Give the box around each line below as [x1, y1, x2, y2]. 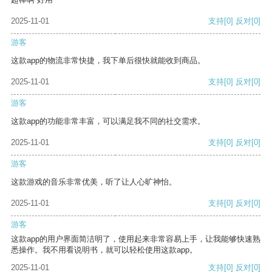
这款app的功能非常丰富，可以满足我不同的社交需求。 [11, 117, 205, 126]
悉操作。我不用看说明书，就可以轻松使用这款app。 [11, 245, 197, 255]
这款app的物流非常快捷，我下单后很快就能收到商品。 [11, 56, 205, 66]
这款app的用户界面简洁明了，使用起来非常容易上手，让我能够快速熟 [11, 234, 260, 244]
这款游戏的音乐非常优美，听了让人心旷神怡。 [11, 177, 177, 187]
